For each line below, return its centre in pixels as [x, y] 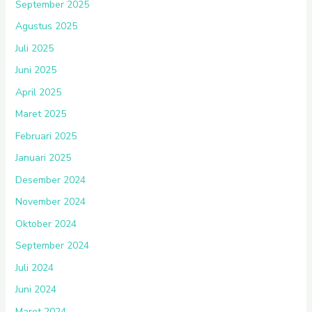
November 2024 [50, 202]
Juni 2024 [36, 290]
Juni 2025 [36, 70]
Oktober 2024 [46, 224]
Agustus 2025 [46, 26]
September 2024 [52, 246]
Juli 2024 [34, 267]
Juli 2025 [34, 48]
